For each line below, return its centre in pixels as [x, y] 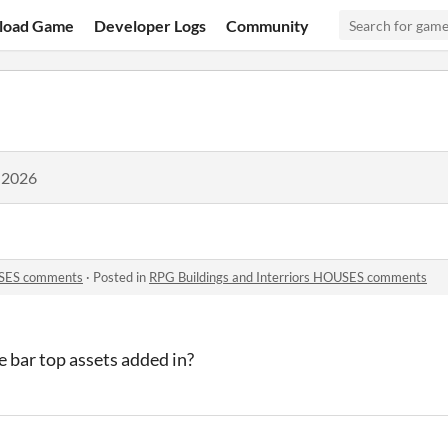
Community [268, 25]
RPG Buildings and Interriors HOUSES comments [288, 277]
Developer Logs [150, 25]
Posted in [121, 277]
